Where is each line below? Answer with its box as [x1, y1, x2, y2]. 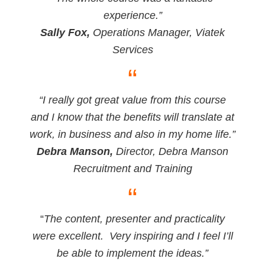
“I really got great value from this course [39, 94, 226, 106]
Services [112, 44, 153, 56]
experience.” [103, 9, 162, 22]
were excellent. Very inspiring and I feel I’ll [32, 230, 233, 243]
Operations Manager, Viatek [93, 27, 225, 39]
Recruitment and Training [73, 163, 192, 175]
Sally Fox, [40, 27, 93, 39]
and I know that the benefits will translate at [31, 111, 234, 124]
